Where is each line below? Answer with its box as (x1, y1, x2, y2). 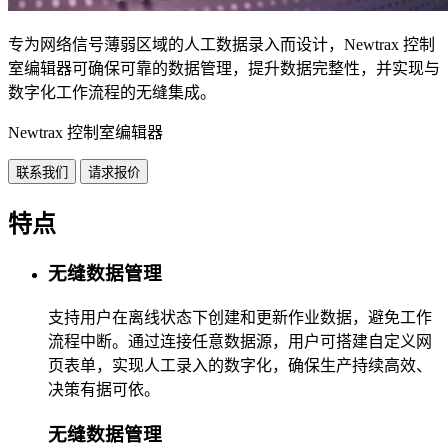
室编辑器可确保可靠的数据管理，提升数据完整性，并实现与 (8, 59, 440, 77)
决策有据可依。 (48, 381, 160, 399)
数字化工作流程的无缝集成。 (8, 83, 216, 101)
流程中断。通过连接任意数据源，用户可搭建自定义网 (48, 333, 432, 351)
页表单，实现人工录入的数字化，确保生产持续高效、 (48, 357, 432, 375)
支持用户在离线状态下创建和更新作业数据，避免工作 (48, 309, 432, 327)
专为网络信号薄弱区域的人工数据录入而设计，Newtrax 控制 (8, 35, 435, 53)
